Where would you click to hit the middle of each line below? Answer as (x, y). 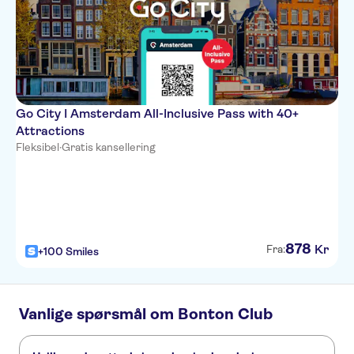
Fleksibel (38, 147)
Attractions (50, 131)
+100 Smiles (68, 251)
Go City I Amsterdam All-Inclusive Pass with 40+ (157, 113)
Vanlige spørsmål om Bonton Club (146, 314)
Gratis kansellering (109, 147)
